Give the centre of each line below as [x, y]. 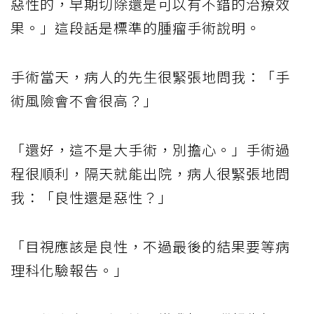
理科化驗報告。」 [69, 271]
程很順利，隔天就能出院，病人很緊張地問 [150, 174]
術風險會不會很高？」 [84, 101]
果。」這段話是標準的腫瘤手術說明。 [136, 28]
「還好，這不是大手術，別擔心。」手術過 [150, 150]
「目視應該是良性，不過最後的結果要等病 [150, 247]
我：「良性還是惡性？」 [91, 198]
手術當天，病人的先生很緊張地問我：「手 [150, 77]
